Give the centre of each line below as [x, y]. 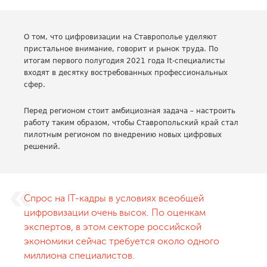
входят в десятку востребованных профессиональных [126, 73]
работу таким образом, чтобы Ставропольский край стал [131, 123]
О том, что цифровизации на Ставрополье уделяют [120, 37]
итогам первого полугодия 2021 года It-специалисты [124, 61]
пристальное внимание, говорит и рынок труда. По [121, 49]
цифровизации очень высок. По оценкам [115, 213]
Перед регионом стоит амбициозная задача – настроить [130, 111]
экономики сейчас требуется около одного [122, 241]
